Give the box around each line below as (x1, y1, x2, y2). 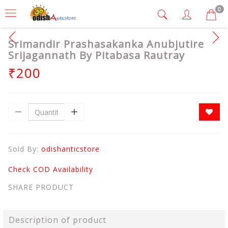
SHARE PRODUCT (8, 182, 74, 192)
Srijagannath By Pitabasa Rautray (8, 48, 185, 62)
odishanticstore (41, 144, 100, 154)
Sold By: (8, 144, 41, 154)
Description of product (9, 214, 106, 225)
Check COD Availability (8, 164, 93, 174)
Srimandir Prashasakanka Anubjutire (8, 37, 204, 51)
